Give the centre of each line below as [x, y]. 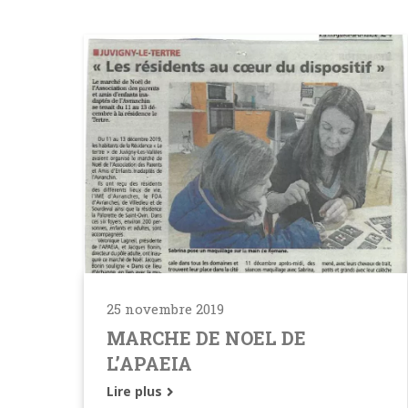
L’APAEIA [149, 363]
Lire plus [136, 391]
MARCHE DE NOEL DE [206, 337]
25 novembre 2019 [165, 308]
